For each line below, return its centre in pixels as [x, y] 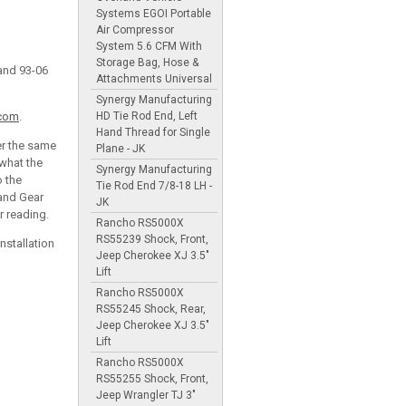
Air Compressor [135, 29]
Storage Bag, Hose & [147, 62]
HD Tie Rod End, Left [147, 116]
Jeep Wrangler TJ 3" [146, 395]
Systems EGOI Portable [154, 13]
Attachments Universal [154, 78]
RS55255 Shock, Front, [152, 378]
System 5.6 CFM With [149, 46]
